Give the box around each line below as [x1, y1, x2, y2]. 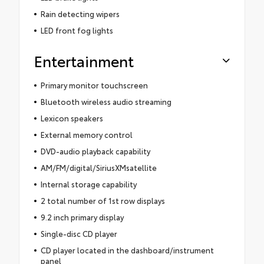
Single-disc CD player [40, 228, 117, 239]
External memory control [40, 129, 133, 140]
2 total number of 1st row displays [40, 195, 165, 206]
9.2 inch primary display [40, 212, 124, 223]
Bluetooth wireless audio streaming [40, 96, 171, 107]
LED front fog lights [40, 25, 113, 36]
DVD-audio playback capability [40, 146, 150, 157]
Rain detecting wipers [40, 8, 120, 19]
